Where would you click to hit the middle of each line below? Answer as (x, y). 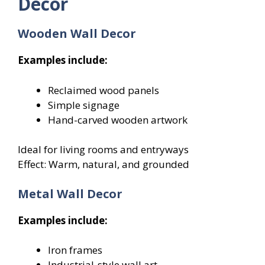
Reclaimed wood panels (104, 90)
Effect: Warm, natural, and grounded (104, 164)
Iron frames (75, 250)
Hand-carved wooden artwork (118, 119)
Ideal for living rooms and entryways (103, 150)
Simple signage (84, 105)
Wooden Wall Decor (77, 34)
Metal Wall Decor (70, 193)
